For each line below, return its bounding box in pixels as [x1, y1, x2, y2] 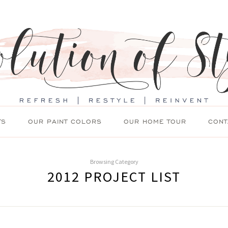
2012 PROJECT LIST [47, 167, 181, 186]
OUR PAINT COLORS [28, 118, 102, 126]
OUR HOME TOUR [124, 118, 186, 126]
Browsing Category [90, 158, 138, 165]
